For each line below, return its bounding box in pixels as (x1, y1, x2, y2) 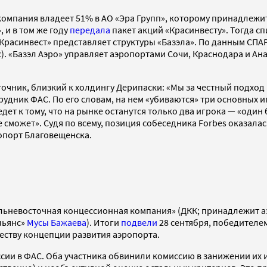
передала (70, 24, 110, 36)
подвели (121, 216, 157, 229)
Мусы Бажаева (27, 216, 86, 229)
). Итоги (86, 216, 121, 229)
